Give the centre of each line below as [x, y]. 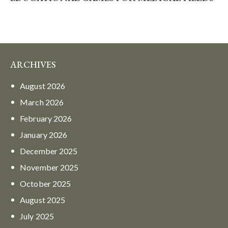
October [36, 183]
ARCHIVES [33, 64]
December [40, 151]
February [37, 118]
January [34, 134]
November [40, 167]
